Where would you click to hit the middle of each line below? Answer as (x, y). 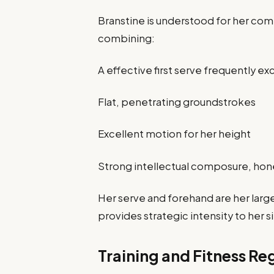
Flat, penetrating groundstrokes (177, 102)
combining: (127, 38)
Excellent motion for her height (175, 134)
